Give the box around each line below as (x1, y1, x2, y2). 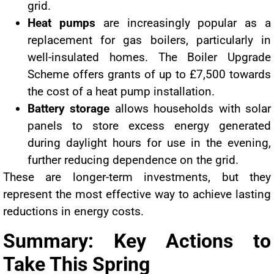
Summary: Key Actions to (3, 229, 271, 253)
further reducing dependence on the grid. (28, 153, 239, 168)
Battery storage (28, 102, 110, 116)
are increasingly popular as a (95, 16, 272, 31)
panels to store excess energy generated (28, 119, 271, 133)
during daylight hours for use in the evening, (28, 136, 271, 150)
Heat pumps (28, 16, 95, 31)
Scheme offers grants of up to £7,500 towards (28, 67, 271, 82)
